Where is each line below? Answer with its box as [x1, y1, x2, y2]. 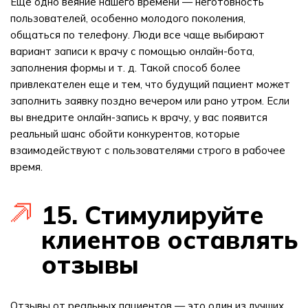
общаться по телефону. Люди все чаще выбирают [10, 28, 265, 41]
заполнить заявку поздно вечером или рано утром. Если [10, 94, 289, 107]
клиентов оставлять [41, 224, 298, 255]
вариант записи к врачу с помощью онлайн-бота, [10, 45, 254, 58]
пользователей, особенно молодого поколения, [10, 12, 245, 25]
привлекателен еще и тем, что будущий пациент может [10, 78, 290, 91]
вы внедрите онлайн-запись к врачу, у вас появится [10, 111, 267, 124]
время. [10, 160, 43, 173]
